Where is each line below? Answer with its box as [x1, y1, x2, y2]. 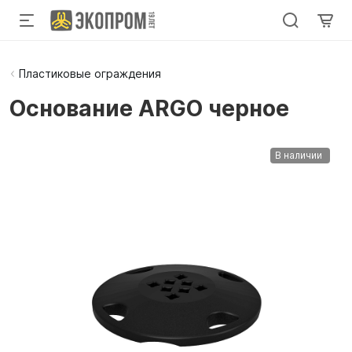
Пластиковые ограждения [19, 67, 161, 80]
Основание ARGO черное [9, 95, 289, 122]
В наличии [275, 149, 322, 161]
